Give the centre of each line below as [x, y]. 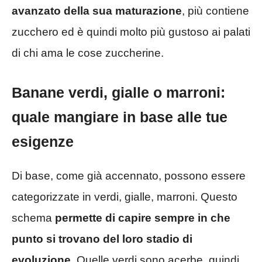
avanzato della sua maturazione [97, 11]
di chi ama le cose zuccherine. [88, 53]
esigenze [43, 142]
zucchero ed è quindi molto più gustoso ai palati [131, 32]
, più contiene [216, 11]
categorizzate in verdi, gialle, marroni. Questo [125, 197]
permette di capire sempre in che [143, 218]
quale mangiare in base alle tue [120, 117]
